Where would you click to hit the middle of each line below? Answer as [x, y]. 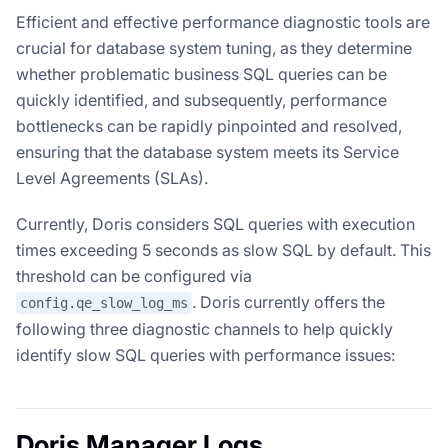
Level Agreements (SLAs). [112, 177]
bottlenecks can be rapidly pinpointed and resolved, [209, 125]
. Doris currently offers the [288, 301]
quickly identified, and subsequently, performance [201, 99]
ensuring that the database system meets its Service [207, 151]
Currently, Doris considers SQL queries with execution [215, 223]
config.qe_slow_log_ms [104, 303]
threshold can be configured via [134, 275]
